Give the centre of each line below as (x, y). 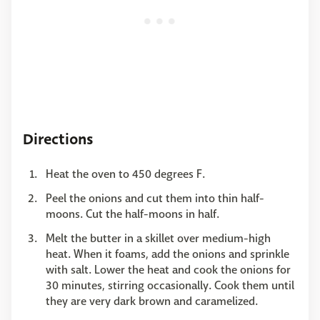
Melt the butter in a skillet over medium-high (158, 238)
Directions (58, 139)
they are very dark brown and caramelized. (152, 301)
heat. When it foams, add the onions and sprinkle (167, 254)
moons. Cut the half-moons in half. (132, 214)
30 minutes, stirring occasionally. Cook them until (170, 285)
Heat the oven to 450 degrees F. (125, 174)
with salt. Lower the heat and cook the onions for (168, 269)
